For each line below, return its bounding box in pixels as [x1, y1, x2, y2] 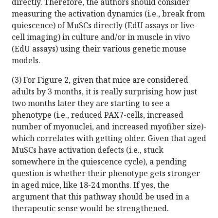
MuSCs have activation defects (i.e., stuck [12, 145, 163, 156]
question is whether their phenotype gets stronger [12, 168, 200, 179]
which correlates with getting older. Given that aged [12, 133, 206, 144]
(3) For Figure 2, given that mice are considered [12, 74, 188, 86]
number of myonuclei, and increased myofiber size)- [12, 121, 206, 132]
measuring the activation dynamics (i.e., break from [12, 8, 205, 19]
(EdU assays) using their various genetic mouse [12, 43, 186, 54]
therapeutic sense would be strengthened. [12, 203, 169, 214]
